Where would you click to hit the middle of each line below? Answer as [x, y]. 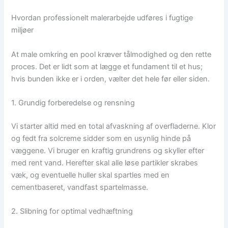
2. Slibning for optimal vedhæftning [72, 211]
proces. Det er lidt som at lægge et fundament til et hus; [107, 66]
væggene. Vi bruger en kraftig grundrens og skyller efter [108, 150]
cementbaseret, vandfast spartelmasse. [80, 187]
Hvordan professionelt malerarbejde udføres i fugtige [102, 18]
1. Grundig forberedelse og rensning [73, 103]
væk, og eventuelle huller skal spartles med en [91, 175]
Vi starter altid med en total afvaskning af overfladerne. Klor [114, 126]
